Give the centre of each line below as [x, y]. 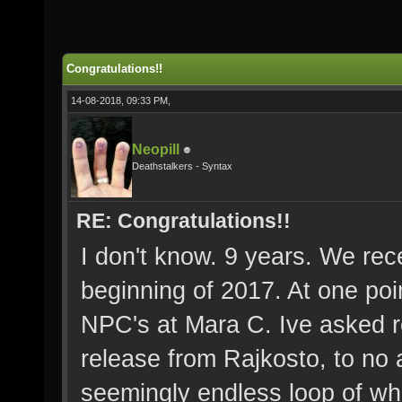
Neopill [156, 149]
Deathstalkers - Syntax [182, 166]
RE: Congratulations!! [184, 221]
